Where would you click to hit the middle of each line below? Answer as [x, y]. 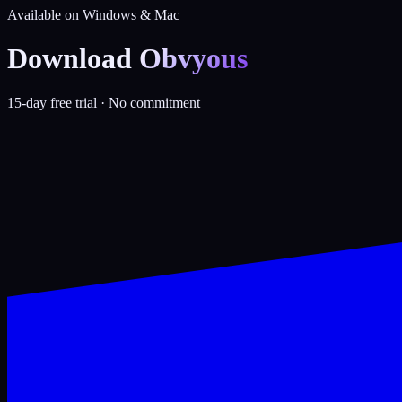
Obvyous [193, 59]
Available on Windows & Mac [93, 15]
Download [70, 59]
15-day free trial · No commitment [104, 102]
